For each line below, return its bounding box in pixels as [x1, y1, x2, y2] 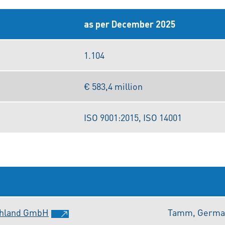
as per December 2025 [84, 18, 176, 30]
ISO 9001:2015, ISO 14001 [84, 111, 182, 123]
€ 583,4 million [84, 80, 143, 92]
